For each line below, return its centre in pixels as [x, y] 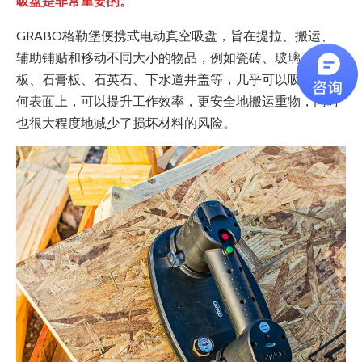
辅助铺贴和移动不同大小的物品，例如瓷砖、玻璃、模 [171, 57]
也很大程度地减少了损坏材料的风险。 [126, 123]
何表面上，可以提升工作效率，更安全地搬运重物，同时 [178, 101]
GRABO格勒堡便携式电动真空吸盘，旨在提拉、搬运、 [175, 36]
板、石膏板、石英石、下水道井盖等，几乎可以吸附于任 [178, 79]
